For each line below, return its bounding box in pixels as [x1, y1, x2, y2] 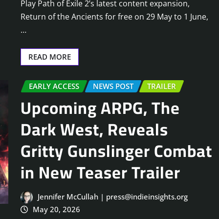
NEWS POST [93, 81, 133, 91]
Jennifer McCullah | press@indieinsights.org [37, 191, 188, 201]
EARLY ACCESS [29, 81, 79, 91]
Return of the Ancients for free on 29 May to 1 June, [21, 11, 208, 22]
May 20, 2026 [32, 204, 80, 214]
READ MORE [28, 51, 71, 62]
